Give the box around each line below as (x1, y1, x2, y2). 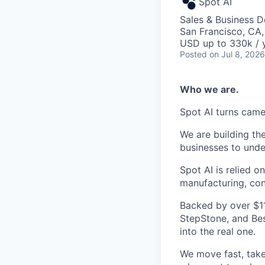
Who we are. (180, 83, 239, 95)
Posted (180, 49, 207, 59)
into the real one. (180, 225, 256, 237)
